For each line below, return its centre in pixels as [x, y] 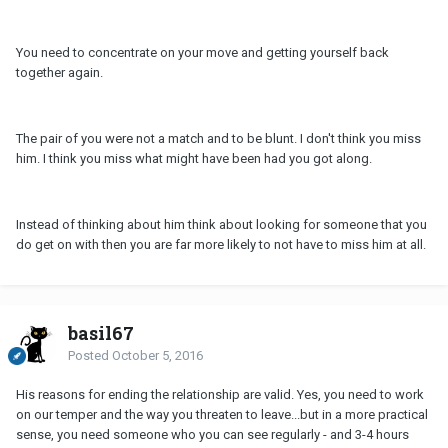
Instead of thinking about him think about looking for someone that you [221, 224]
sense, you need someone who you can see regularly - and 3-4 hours [212, 434]
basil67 [101, 332]
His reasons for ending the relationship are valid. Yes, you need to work [220, 394]
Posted [90, 355]
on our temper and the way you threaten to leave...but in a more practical [222, 414]
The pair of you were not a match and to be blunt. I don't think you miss [218, 138]
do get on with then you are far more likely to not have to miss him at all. [221, 244]
